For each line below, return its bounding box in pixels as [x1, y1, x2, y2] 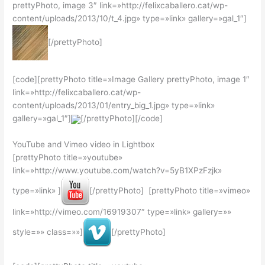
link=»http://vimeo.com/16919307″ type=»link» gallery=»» [12, 207, 232, 217]
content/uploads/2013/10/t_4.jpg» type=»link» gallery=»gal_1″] [12, 13, 247, 23]
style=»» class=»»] [12, 227, 83, 237]
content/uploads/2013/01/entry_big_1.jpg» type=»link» [12, 101, 215, 111]
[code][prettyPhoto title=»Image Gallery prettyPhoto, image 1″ [12, 75, 250, 85]
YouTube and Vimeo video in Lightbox [12, 140, 155, 150]
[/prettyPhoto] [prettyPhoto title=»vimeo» [89, 186, 251, 196]
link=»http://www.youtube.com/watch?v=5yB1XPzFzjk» [12, 166, 222, 176]
